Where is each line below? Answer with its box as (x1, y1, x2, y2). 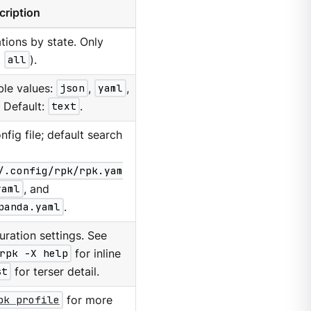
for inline (72, 246, 121, 260)
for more (63, 293, 113, 307)
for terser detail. (11, 264, 100, 278)
